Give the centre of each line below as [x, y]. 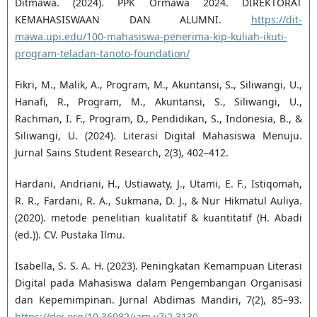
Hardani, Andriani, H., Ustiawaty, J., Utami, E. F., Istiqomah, [158, 184]
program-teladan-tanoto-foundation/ [102, 54]
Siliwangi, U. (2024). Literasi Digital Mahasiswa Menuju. [158, 136]
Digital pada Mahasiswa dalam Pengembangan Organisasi [158, 283]
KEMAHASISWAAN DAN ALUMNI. [133, 20]
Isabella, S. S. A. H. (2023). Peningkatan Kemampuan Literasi [158, 266]
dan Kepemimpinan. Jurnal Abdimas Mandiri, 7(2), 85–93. [158, 300]
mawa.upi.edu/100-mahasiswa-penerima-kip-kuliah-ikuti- [151, 37]
